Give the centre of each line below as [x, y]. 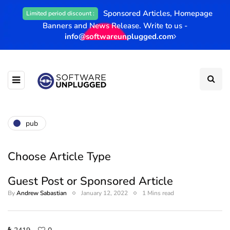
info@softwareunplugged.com [119, 36]
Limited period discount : [60, 13]
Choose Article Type [59, 157]
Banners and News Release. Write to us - [115, 26]
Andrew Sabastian [42, 193]
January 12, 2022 [104, 193]
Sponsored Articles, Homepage [158, 13]
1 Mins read [158, 193]
